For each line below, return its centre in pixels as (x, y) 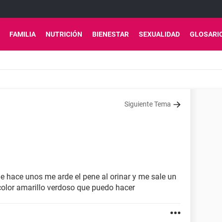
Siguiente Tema (148, 104)
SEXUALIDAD (159, 34)
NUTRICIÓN (64, 34)
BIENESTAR (111, 34)
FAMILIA (23, 34)
